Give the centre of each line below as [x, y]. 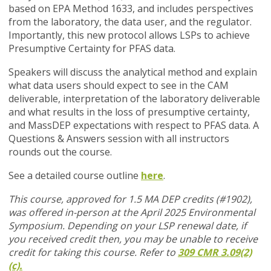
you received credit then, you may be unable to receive [133, 239]
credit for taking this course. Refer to [92, 253]
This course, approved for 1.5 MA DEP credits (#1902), [130, 199]
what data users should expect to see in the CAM [119, 86]
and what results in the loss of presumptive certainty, [129, 112]
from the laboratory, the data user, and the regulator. [130, 22]
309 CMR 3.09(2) [215, 253]
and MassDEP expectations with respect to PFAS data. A [134, 126]
